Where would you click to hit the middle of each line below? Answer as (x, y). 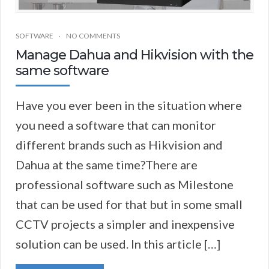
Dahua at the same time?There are (107, 165)
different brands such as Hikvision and (119, 145)
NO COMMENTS (93, 36)
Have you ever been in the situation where (129, 105)
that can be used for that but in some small (129, 204)
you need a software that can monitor (116, 125)
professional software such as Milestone (125, 185)
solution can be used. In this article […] (118, 244)
